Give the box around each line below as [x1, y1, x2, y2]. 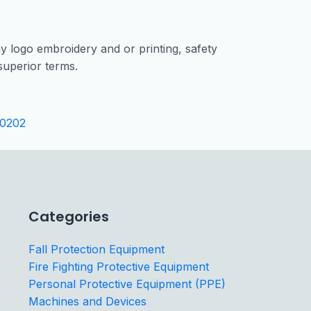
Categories [28, 207, 109, 227]
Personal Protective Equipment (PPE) [28, 277, 226, 292]
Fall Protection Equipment [28, 242, 165, 257]
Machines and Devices [28, 294, 146, 309]
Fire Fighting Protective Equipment [28, 260, 209, 274]
